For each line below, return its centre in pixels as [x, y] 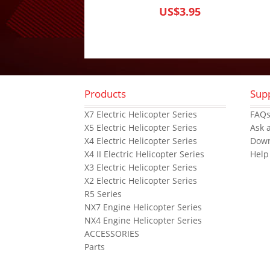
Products [105, 94]
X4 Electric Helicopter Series [141, 140]
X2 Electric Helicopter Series [141, 180]
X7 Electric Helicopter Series [141, 114]
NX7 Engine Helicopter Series [143, 207]
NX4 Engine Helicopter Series [143, 220]
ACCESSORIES [112, 233]
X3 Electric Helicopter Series [141, 167]
